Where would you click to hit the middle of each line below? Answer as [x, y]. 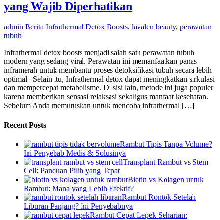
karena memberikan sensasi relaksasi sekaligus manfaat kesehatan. [106, 97]
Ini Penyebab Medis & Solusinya [75, 153]
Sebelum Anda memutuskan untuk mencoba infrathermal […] [99, 106]
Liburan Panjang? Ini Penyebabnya [78, 206]
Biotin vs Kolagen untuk [166, 179]
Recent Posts [25, 125]
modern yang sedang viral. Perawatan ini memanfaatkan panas [100, 61]
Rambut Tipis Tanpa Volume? [166, 144]
